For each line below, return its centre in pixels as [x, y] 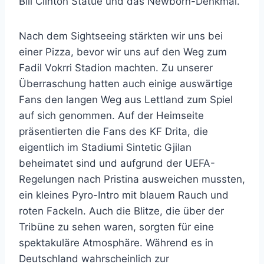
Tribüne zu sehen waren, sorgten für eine [116, 227]
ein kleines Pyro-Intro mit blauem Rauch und [124, 195]
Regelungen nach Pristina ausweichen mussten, [132, 179]
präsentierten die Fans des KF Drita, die [113, 131]
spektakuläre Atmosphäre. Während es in [116, 242]
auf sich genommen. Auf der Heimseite [111, 115]
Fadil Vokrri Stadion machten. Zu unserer [116, 67]
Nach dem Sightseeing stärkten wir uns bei [121, 36]
